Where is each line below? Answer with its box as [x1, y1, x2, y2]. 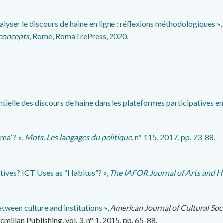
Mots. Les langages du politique [25, 132, 132, 142]
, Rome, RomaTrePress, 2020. [29, 31, 128, 41]
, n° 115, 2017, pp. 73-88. [132, 132, 217, 142]
